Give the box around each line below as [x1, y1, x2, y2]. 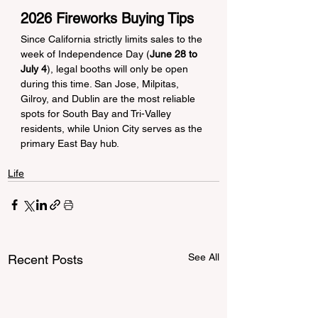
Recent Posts [8, 251, 83, 267]
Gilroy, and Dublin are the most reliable [21, 92, 198, 104]
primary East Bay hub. [21, 137, 119, 149]
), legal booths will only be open [47, 62, 191, 75]
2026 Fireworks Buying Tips [21, 9, 194, 27]
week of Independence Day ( [21, 48, 150, 60]
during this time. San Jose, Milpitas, [21, 77, 182, 89]
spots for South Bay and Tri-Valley [21, 107, 174, 119]
